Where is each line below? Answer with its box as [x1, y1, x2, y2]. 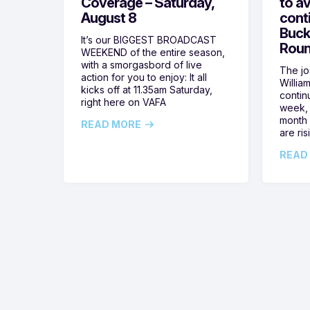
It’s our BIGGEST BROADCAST [81, 34, 217, 46]
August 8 [81, 10, 136, 27]
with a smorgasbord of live [81, 59, 202, 71]
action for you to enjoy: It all [81, 71, 207, 84]
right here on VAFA [81, 96, 166, 109]
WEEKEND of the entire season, [81, 46, 225, 59]
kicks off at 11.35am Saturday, [81, 84, 212, 96]
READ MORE [81, 118, 141, 131]
